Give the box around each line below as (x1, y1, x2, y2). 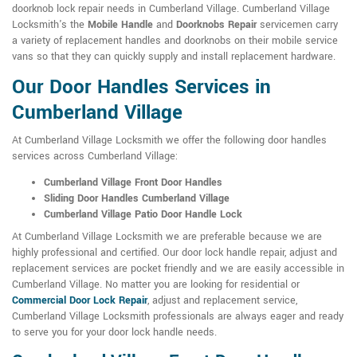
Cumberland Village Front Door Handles (44, 175, 222, 190)
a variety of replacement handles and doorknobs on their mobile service (12, 33, 338, 49)
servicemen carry (257, 18, 338, 33)
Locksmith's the (12, 18, 88, 33)
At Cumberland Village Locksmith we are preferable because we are (12, 229, 322, 245)
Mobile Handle (88, 18, 153, 33)
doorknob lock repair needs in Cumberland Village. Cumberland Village (12, 2, 330, 17)
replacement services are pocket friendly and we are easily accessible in (12, 261, 344, 277)
